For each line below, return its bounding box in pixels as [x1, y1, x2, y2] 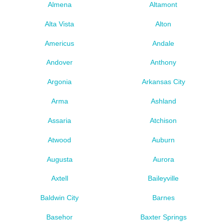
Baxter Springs [140, 213, 187, 221]
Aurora [152, 155, 174, 163]
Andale [152, 39, 175, 47]
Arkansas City [141, 78, 185, 86]
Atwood [48, 135, 72, 144]
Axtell [51, 174, 68, 183]
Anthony [150, 58, 177, 67]
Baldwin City [40, 194, 79, 202]
